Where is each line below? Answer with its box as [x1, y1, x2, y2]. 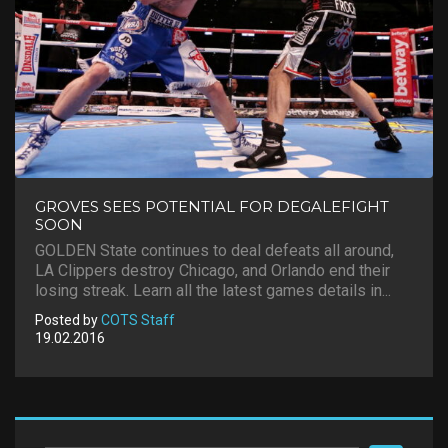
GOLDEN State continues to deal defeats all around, [35, 241, 394, 260]
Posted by [35, 312, 101, 328]
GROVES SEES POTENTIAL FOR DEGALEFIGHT [35, 197, 389, 216]
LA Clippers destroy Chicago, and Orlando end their [35, 261, 390, 280]
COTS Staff [101, 312, 175, 328]
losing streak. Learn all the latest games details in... [35, 281, 391, 300]
